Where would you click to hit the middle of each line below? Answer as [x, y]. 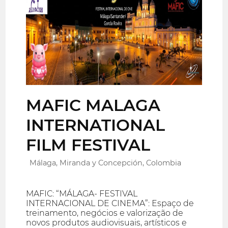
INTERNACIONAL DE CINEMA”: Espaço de [110, 204]
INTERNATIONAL [96, 125]
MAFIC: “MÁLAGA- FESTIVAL [82, 194]
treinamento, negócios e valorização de [105, 213]
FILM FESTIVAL [88, 145]
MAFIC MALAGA [93, 105]
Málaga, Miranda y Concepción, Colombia [106, 163]
